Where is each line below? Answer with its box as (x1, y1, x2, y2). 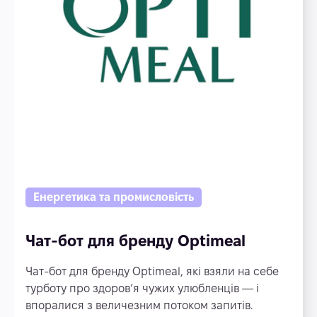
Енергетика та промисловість (33, 191, 194, 203)
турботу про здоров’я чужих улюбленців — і (25, 282, 259, 294)
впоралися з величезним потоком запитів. (25, 299, 253, 311)
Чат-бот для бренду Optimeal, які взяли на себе (25, 265, 279, 277)
